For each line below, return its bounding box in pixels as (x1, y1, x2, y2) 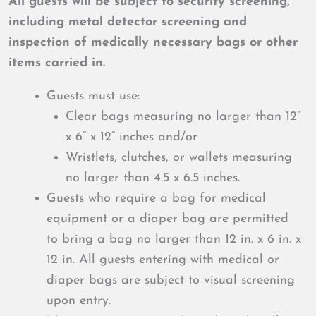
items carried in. (8, 56, 105, 70)
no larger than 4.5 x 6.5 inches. (66, 171, 240, 185)
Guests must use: (47, 89, 140, 103)
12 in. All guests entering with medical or (47, 253, 279, 267)
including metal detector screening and (8, 15, 247, 29)
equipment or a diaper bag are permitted (47, 212, 288, 226)
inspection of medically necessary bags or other (8, 35, 298, 49)
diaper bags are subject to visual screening (47, 273, 295, 287)
